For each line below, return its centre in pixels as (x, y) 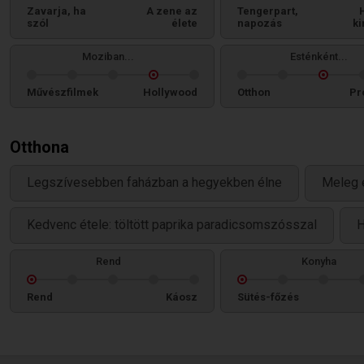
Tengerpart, (268, 11)
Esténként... (318, 56)
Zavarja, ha (56, 11)
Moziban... (108, 56)
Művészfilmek (63, 92)
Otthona (39, 147)
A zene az (172, 11)
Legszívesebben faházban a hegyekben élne (154, 183)
